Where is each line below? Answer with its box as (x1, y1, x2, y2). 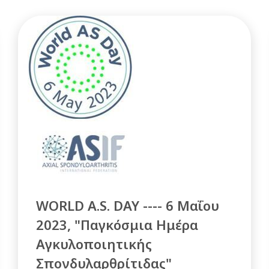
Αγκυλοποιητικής (36, 235, 153, 253)
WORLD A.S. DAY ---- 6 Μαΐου (36, 196, 220, 214)
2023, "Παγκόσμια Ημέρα (36, 216, 199, 234)
